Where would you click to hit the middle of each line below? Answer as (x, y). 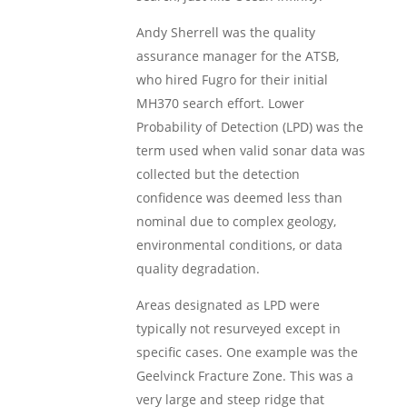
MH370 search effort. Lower (220, 103)
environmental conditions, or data (239, 245)
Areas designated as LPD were (228, 305)
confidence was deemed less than (239, 198)
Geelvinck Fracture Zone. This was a (244, 376)
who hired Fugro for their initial (232, 79)
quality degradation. (198, 268)
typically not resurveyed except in (238, 328)
